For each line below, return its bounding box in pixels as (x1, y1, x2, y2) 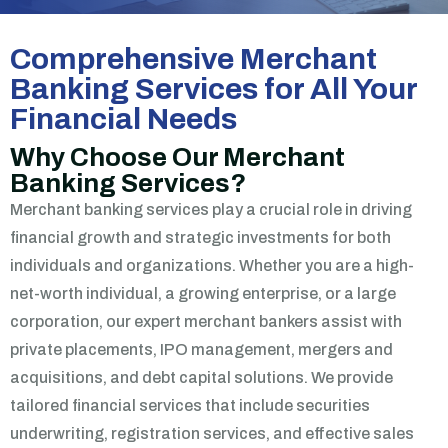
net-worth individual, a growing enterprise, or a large (10, 285, 396, 302)
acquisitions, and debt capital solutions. (10, 369, 311, 386)
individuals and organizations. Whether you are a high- (10, 257, 414, 274)
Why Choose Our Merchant (10, 143, 345, 171)
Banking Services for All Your (10, 73, 417, 105)
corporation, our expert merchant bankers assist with (10, 313, 402, 330)
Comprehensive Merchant (10, 43, 377, 75)
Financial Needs (10, 103, 237, 135)
